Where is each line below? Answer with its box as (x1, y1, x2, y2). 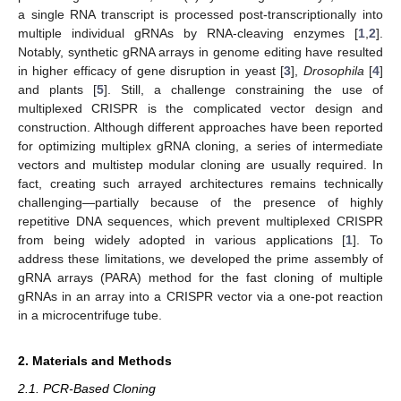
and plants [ (18, 82, 97, 98)
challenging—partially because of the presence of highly (18, 195, 383, 210)
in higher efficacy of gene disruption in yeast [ (18, 64, 285, 79)
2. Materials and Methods (18, 354, 172, 369)
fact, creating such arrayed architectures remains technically (18, 176, 383, 192)
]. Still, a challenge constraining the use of (104, 82, 383, 98)
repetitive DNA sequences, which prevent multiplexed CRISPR (18, 214, 383, 229)
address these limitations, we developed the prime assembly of (18, 252, 383, 267)
